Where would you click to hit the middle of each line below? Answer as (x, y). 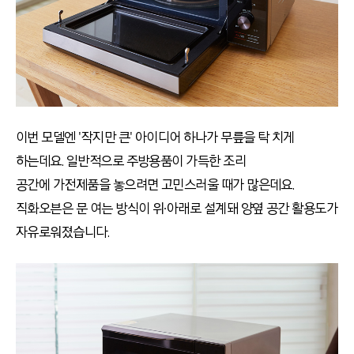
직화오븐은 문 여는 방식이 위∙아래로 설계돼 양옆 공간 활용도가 (177, 209)
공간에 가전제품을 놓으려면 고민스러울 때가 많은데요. (155, 185)
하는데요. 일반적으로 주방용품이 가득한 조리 (131, 162)
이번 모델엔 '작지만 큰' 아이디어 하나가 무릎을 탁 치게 (155, 138)
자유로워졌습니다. (63, 233)
